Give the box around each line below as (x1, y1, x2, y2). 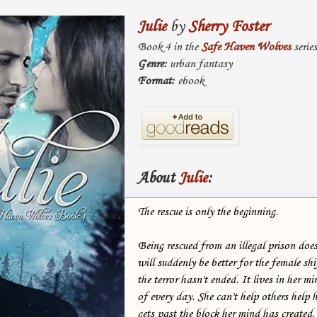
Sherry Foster (188, 17, 269, 36)
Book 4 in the (137, 40, 201, 54)
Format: (137, 74, 175, 88)
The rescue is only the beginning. (137, 204, 278, 219)
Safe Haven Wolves (200, 40, 291, 54)
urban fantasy (166, 57, 232, 71)
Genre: (137, 57, 167, 71)
